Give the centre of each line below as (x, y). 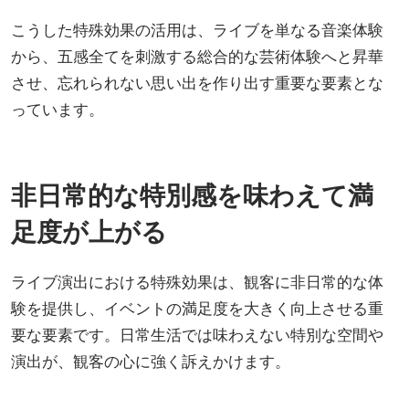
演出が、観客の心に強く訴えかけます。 (151, 361)
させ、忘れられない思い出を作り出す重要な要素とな (197, 82)
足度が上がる (89, 231)
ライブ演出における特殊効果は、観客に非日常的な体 (197, 281)
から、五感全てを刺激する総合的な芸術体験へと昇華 (197, 56)
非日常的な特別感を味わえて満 (192, 194)
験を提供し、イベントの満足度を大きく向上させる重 (197, 308)
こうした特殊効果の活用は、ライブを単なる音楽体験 (197, 29)
